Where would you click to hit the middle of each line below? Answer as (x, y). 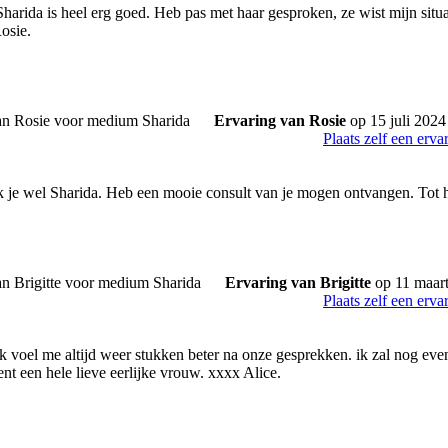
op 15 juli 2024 (396, 120)
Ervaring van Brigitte (298, 282)
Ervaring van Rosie (280, 120)
